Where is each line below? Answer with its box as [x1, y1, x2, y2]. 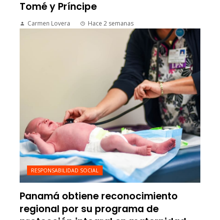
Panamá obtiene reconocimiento [20, 189, 178, 203]
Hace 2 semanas [88, 19, 134, 28]
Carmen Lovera [27, 19, 70, 28]
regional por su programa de [20, 202, 159, 216]
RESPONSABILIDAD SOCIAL [31, 166, 99, 174]
